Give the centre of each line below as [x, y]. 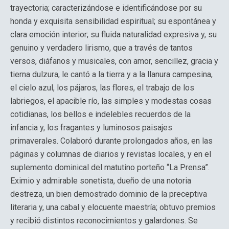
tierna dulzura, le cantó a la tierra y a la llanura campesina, [111, 74]
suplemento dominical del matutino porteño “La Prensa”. [110, 167]
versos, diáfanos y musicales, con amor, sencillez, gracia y [114, 61]
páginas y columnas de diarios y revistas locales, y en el [111, 154]
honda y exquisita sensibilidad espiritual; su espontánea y [113, 21]
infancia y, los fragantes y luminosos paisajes [91, 128]
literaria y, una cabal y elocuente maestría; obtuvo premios [113, 207]
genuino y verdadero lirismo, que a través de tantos [101, 48]
